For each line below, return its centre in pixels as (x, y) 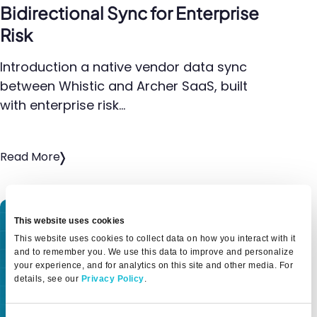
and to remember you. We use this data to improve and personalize (154, 252)
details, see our (48, 279)
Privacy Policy (113, 279)
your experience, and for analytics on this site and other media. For (154, 265)
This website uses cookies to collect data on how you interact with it (155, 238)
